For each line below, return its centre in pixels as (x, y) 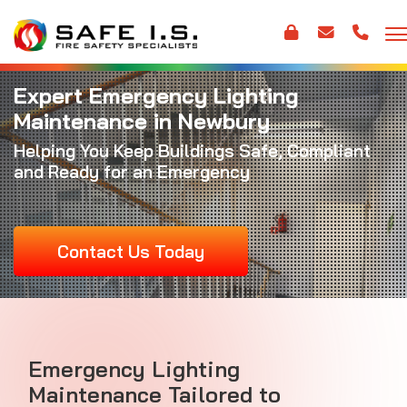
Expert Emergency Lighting (156, 96)
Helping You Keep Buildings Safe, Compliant (192, 151)
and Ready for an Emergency (132, 172)
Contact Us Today (131, 251)
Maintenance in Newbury (142, 121)
